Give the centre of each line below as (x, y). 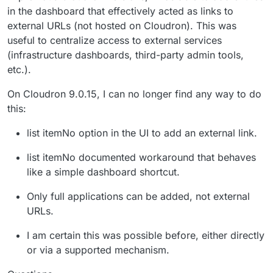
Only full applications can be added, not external (138, 196)
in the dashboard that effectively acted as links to (120, 11)
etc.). (19, 69)
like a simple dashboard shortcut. (103, 172)
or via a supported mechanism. (98, 250)
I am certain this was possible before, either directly (146, 235)
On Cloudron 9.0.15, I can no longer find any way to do (134, 94)
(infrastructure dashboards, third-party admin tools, (126, 55)
